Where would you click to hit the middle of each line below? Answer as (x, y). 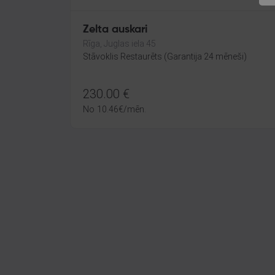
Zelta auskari (115, 29)
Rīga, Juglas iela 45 (119, 44)
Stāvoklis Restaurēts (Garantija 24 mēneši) (165, 56)
